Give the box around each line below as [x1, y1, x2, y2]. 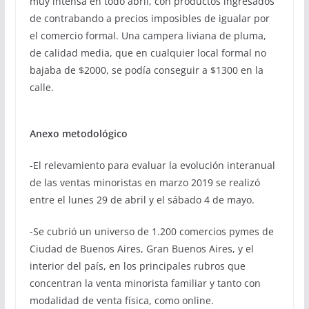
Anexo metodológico [29, 126, 128, 140]
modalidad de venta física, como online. [29, 293, 214, 307]
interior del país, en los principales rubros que [29, 259, 246, 272]
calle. [29, 80, 54, 94]
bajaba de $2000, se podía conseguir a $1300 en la [29, 63, 263, 77]
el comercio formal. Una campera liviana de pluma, [29, 28, 266, 42]
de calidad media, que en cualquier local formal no [29, 46, 266, 59]
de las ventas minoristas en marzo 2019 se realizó [29, 175, 260, 189]
